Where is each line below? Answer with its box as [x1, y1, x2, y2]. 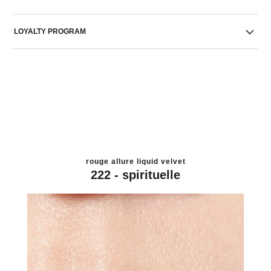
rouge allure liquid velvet [85, 157, 186, 166]
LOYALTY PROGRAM [14, 27, 87, 36]
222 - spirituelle [91, 168, 180, 181]
